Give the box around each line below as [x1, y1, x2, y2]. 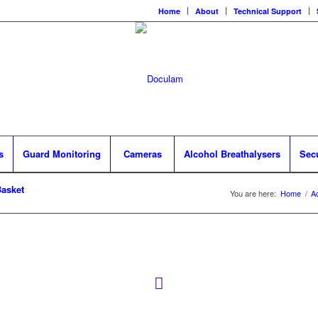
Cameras [123, 147, 162, 160]
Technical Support [234, 6, 302, 16]
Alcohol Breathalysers [184, 147, 280, 160]
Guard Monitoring [23, 147, 101, 160]
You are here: [230, 187, 276, 199]
